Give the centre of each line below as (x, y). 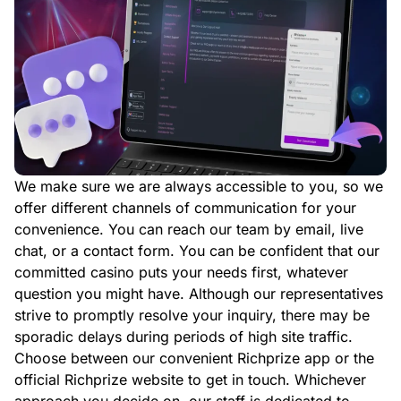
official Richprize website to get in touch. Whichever (190, 380)
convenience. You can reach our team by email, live (189, 229)
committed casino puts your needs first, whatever (181, 272)
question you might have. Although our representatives (199, 294)
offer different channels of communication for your (185, 208)
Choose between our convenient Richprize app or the (194, 358)
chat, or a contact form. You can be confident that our (197, 251)
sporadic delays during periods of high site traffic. (183, 337)
